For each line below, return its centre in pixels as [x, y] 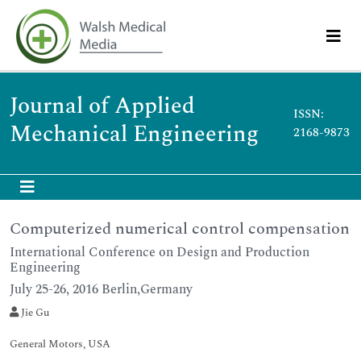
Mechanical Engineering [134, 134]
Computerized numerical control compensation [180, 229]
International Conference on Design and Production [160, 252]
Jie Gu [34, 313]
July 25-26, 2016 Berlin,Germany [101, 289]
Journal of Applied [102, 106]
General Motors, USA [60, 344]
